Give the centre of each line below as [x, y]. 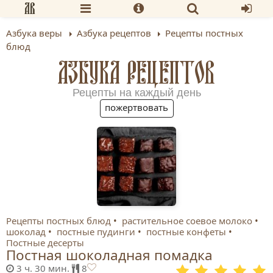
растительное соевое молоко [187, 220]
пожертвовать [136, 107]
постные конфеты [186, 231]
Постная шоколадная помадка [109, 255]
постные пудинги [96, 231]
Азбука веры [34, 33]
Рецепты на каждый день [136, 92]
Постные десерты [45, 242]
